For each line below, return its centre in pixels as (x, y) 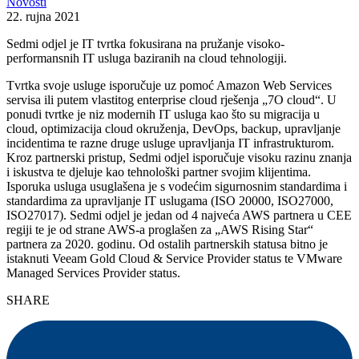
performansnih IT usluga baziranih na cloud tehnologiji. (147, 58)
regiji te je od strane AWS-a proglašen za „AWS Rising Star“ (160, 229)
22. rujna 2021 (43, 16)
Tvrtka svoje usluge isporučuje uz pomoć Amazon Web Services (169, 85)
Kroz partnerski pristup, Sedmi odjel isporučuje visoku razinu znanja (179, 157)
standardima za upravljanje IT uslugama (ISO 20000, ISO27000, (170, 200)
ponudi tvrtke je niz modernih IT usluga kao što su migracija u (163, 114)
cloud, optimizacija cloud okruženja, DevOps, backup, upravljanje (173, 128)
